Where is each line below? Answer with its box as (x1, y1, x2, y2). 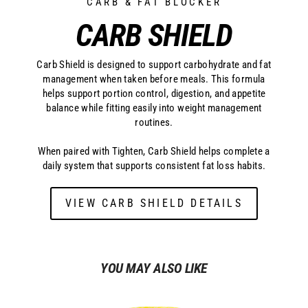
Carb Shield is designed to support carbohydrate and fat (36, 58, 272, 71)
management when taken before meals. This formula (43, 73, 265, 86)
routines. (135, 116, 173, 129)
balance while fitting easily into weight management (46, 102, 262, 115)
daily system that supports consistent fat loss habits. (42, 159, 266, 173)
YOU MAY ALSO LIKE (100, 260, 208, 277)
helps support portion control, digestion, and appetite (42, 87, 266, 100)
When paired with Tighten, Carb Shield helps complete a (38, 145, 270, 158)
